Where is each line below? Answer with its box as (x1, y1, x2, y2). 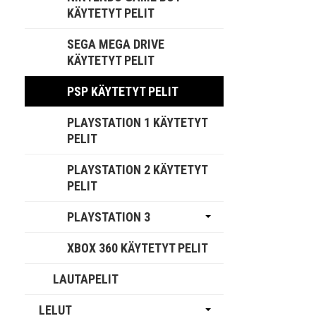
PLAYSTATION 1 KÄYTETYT (67, 115, 209, 130)
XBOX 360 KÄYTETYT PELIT (67, 241, 209, 256)
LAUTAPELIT (53, 272, 119, 287)
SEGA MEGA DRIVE (67, 37, 165, 52)
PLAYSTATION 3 (67, 209, 151, 225)
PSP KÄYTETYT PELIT (67, 84, 179, 99)
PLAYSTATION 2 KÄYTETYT (67, 162, 209, 178)
